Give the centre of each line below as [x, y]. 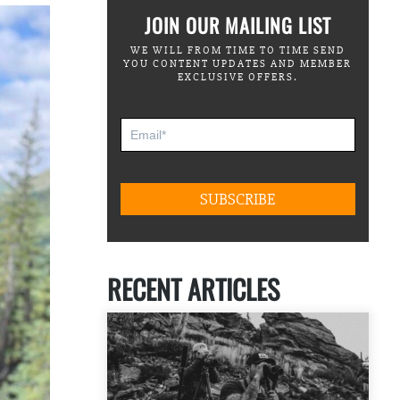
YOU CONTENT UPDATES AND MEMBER [238, 63]
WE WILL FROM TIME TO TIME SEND [237, 50]
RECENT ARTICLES [193, 288]
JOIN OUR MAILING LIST [237, 25]
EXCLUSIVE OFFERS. [237, 77]
